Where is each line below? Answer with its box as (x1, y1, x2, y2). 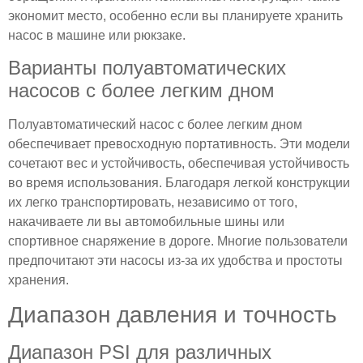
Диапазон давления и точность (8, 302, 337, 328)
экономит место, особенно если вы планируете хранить (8, 8, 343, 23)
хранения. (8, 273, 69, 288)
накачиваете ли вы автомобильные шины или (8, 215, 284, 229)
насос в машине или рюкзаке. (8, 28, 186, 42)
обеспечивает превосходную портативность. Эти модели (8, 137, 350, 152)
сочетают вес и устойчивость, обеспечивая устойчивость (8, 156, 349, 171)
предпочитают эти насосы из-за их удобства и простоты (8, 254, 343, 268)
